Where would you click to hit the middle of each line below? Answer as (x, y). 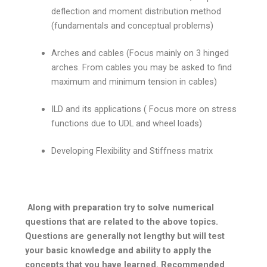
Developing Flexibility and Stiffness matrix (132, 150)
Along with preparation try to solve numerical (120, 208)
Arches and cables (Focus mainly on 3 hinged (140, 53)
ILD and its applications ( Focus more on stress (144, 109)
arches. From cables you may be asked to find (142, 68)
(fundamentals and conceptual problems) (133, 26)
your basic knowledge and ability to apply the (119, 251)
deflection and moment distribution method (136, 12)
